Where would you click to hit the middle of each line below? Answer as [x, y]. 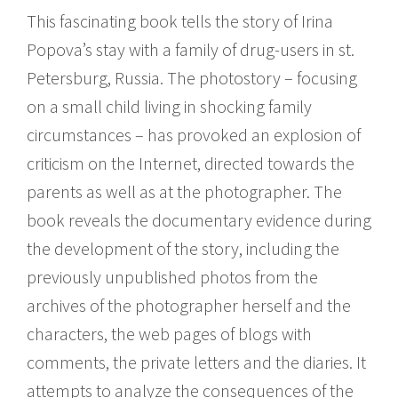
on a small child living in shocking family [169, 106]
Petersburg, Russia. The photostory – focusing [192, 77]
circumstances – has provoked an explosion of [194, 134]
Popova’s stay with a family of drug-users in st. [191, 49]
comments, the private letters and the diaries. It [196, 362]
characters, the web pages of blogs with [169, 333]
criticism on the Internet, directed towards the [191, 163]
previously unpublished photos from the [172, 276]
